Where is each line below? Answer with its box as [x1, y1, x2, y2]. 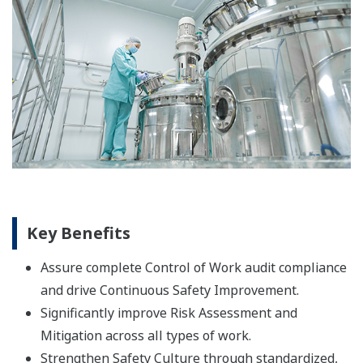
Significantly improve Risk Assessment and [41, 303, 297, 322]
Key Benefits [27, 221, 130, 244]
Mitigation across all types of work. [41, 326, 251, 344]
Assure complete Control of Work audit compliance [41, 258, 347, 276]
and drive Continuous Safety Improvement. [41, 280, 299, 299]
